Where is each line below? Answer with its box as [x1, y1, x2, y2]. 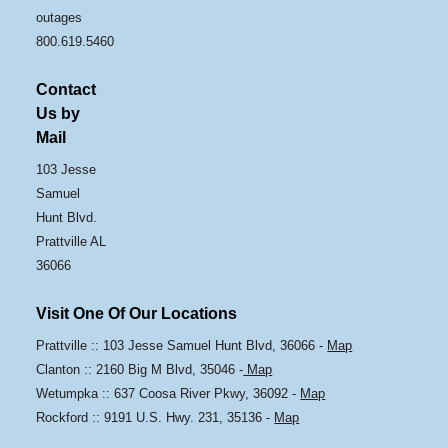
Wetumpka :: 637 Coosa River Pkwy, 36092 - [36, 385, 301, 401]
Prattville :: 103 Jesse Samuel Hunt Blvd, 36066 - [36, 337, 328, 353]
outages [36, 9, 83, 25]
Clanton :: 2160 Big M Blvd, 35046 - [36, 361, 244, 377]
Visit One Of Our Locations [36, 304, 238, 322]
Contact [36, 80, 97, 98]
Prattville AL [36, 233, 107, 249]
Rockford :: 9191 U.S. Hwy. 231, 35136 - [36, 409, 275, 425]
